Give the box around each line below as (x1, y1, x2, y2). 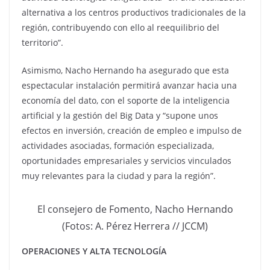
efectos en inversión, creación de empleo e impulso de (22, 125, 242, 136)
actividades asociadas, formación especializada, (22, 140, 214, 151)
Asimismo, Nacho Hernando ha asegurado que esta (22, 64, 229, 76)
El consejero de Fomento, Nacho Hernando (37, 202, 233, 216)
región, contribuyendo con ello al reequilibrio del (22, 22, 219, 33)
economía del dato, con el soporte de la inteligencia (22, 95, 230, 106)
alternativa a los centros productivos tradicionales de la (22, 7, 246, 18)
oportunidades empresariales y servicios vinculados (22, 155, 231, 166)
